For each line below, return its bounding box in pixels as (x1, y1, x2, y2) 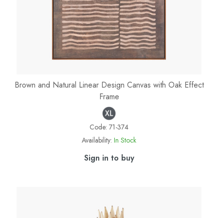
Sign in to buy (84, 152, 134, 164)
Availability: (82, 135, 112, 145)
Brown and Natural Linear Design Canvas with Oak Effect (14, 79, 204, 91)
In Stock (114, 135, 136, 145)
